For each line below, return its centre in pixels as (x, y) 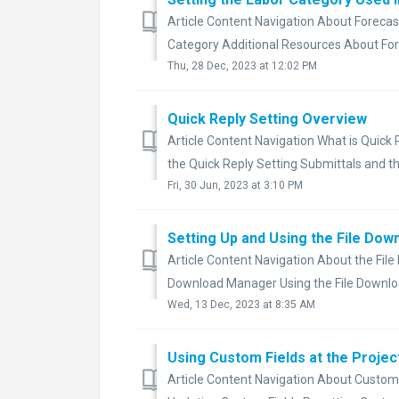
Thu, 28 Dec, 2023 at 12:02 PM (242, 65)
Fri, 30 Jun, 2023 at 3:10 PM (235, 185)
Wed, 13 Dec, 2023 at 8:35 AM (241, 304)
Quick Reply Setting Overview (267, 118)
